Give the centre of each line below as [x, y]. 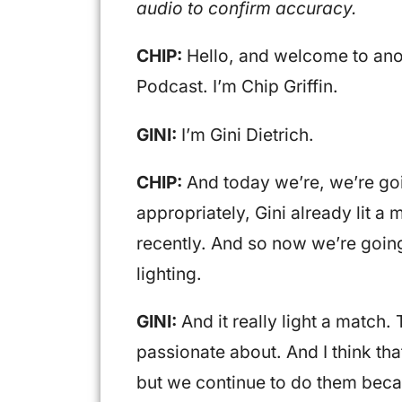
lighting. [169, 273]
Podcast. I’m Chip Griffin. [237, 87]
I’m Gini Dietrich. [245, 134]
